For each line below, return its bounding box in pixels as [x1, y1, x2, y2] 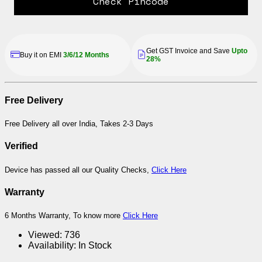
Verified [5, 141, 38, 151]
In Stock [78, 240, 112, 251]
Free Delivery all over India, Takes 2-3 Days [5, 119, 153, 129]
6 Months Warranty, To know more [5, 211, 123, 220]
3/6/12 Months [63, 50, 109, 59]
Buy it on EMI [20, 50, 63, 59]
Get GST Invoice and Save [146, 46, 230, 55]
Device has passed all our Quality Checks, [5, 165, 151, 174]
